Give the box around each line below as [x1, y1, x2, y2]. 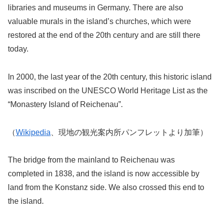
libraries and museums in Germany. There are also [8, 3, 183, 12]
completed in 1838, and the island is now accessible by [8, 169, 199, 178]
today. [8, 45, 28, 54]
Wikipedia [16, 128, 51, 137]
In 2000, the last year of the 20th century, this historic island [8, 72, 212, 81]
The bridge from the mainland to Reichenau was [8, 156, 175, 165]
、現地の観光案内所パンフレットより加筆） [51, 128, 208, 137]
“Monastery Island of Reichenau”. [8, 100, 123, 109]
